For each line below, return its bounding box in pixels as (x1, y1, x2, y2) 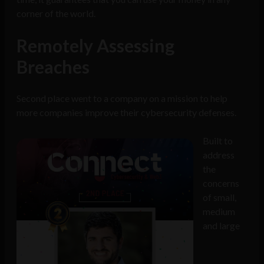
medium (203, 206, 235, 217)
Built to (203, 135, 233, 147)
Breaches (16, 56, 93, 78)
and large (203, 220, 240, 232)
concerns (203, 177, 239, 189)
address (203, 149, 235, 161)
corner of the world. (16, 8, 95, 19)
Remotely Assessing (16, 35, 174, 57)
